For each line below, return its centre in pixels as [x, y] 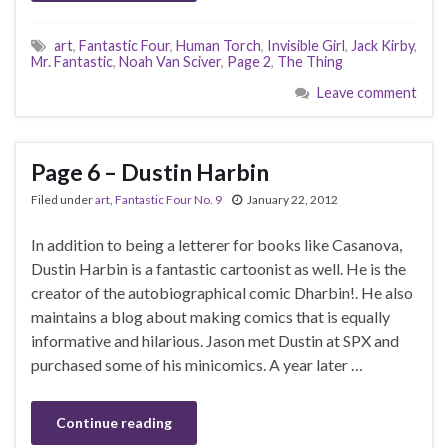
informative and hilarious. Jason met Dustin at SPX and [215, 341]
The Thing [310, 62]
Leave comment [367, 93]
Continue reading [114, 423]
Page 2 [249, 62]
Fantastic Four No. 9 [168, 200]
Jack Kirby [382, 46]
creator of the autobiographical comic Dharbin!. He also [222, 293]
